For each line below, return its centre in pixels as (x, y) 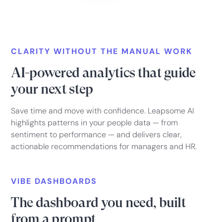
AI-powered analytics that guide (103, 73)
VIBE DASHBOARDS (54, 181)
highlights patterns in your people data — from (95, 123)
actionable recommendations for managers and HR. (104, 147)
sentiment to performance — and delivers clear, (97, 135)
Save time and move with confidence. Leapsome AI (103, 111)
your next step (52, 89)
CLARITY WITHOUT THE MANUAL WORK (102, 52)
